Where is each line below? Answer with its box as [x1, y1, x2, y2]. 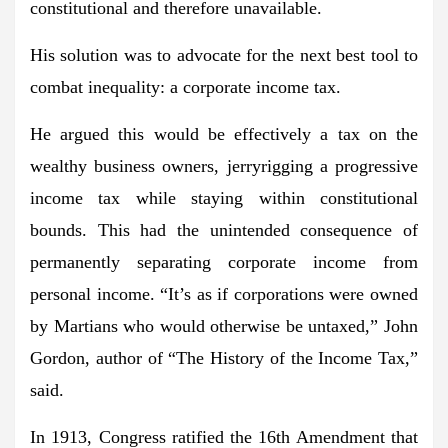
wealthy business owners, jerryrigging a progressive [30, 155, 418, 176]
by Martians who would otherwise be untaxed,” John [30, 315, 418, 336]
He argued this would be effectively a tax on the [30, 123, 418, 144]
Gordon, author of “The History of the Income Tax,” [30, 347, 418, 368]
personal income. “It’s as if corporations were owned [30, 283, 418, 304]
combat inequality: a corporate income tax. [30, 76, 341, 97]
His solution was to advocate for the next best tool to [30, 44, 418, 65]
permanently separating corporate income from [30, 251, 418, 272]
